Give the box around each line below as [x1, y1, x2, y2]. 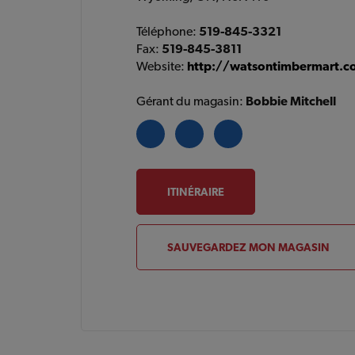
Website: [136, 59, 188, 74]
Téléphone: [136, 24, 200, 39]
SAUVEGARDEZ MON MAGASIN [167, 241, 330, 254]
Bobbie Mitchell [246, 94, 337, 109]
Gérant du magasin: [136, 94, 246, 109]
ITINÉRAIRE [167, 185, 225, 198]
